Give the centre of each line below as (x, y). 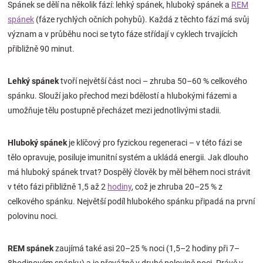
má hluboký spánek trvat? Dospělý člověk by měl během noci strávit (129, 172)
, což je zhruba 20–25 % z (177, 186)
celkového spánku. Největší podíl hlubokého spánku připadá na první (131, 201)
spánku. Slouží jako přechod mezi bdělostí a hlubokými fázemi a (122, 95)
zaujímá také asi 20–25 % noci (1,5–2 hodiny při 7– (146, 248)
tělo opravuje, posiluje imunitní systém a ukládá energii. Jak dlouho (128, 157)
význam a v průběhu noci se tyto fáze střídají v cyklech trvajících (123, 34)
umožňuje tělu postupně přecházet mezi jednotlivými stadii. (114, 110)
